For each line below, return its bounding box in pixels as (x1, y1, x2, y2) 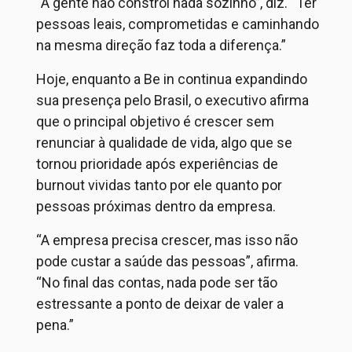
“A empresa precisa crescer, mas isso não (36, 232, 298, 248)
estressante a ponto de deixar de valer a (36, 295, 284, 312)
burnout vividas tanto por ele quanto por (36, 177, 282, 193)
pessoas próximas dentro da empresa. (36, 198, 276, 214)
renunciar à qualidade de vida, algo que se (36, 134, 292, 151)
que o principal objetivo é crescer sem (36, 113, 274, 130)
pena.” (36, 317, 74, 333)
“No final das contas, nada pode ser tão (36, 274, 277, 291)
